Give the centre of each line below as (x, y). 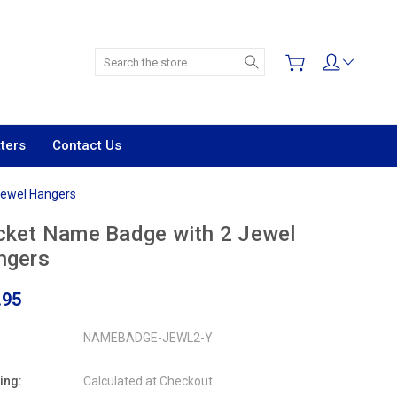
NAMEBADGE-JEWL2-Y (148, 338)
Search (284, 57)
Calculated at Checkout (148, 381)
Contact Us (87, 145)
